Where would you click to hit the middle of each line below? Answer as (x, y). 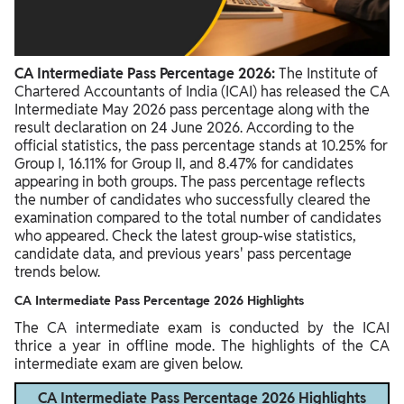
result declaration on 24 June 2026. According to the (184, 128)
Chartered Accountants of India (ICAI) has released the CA (202, 92)
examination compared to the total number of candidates (198, 218)
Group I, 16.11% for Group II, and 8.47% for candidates (184, 164)
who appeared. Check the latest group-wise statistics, (185, 236)
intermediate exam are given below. (129, 364)
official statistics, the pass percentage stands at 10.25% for (201, 146)
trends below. (57, 272)
